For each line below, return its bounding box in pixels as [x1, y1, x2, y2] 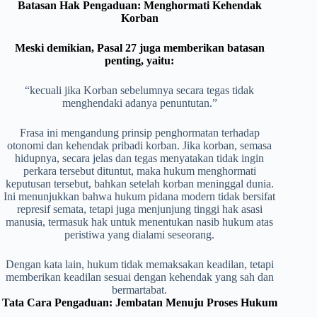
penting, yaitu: [105, 54, 175, 67]
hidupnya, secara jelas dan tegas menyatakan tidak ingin [15, 152, 265, 165]
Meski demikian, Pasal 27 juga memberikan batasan [14, 42, 265, 54]
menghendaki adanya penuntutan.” [62, 97, 217, 110]
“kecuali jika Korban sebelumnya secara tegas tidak [25, 84, 255, 97]
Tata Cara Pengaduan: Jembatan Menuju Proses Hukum [1, 296, 277, 309]
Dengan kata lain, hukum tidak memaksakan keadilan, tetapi [5, 258, 274, 271]
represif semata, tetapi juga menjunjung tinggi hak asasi [16, 203, 263, 216]
